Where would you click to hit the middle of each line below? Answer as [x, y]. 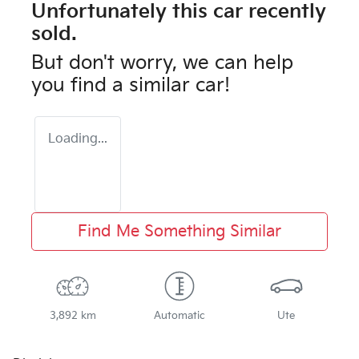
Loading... [78, 139]
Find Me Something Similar [179, 232]
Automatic [179, 316]
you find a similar [113, 86]
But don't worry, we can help [162, 63]
